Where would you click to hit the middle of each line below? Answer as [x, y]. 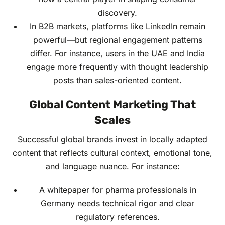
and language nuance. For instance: [113, 166]
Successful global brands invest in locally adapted [113, 139]
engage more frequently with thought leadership [118, 67]
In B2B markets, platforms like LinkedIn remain [118, 26]
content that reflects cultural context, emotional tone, [113, 153]
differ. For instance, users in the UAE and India [118, 53]
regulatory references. [118, 217]
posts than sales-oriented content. [118, 81]
